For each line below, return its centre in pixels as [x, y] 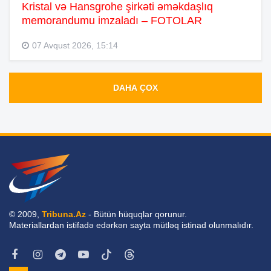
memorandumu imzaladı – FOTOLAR [112, 21]
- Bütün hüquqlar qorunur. [136, 214]
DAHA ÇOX [135, 88]
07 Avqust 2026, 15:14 [75, 46]
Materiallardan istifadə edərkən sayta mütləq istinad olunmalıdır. [131, 225]
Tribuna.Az [64, 214]
